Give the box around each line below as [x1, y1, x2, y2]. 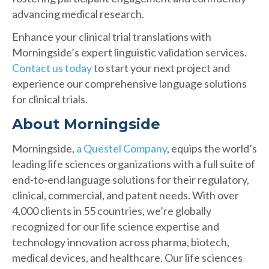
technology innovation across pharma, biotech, [12, 235, 229, 249]
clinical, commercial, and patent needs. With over [12, 189, 239, 202]
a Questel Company [76, 142, 167, 156]
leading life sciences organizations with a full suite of [12, 157, 255, 171]
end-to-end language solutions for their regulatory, [12, 173, 249, 187]
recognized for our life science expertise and [12, 220, 219, 234]
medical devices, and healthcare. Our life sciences [12, 251, 243, 265]
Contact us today [12, 61, 92, 75]
